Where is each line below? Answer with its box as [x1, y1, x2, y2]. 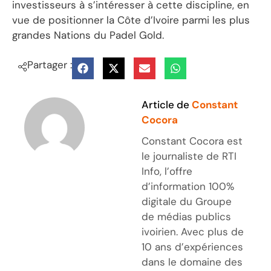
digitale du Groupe [142, 194, 232, 208]
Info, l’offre [142, 164, 192, 178]
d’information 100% [142, 179, 234, 193]
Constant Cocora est [142, 134, 243, 148]
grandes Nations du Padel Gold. [12, 28, 164, 42]
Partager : [27, 57, 72, 71]
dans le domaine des [142, 255, 243, 269]
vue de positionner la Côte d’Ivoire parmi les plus [12, 13, 250, 27]
